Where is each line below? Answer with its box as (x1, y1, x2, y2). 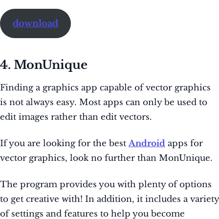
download (12, 18, 58, 29)
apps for (165, 138, 203, 149)
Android (129, 138, 165, 149)
